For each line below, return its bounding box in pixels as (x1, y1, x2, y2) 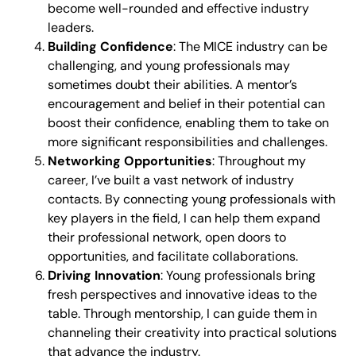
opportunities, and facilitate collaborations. (48, 247, 298, 265)
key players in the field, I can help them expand (48, 209, 320, 226)
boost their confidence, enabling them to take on (48, 114, 329, 131)
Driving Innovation (48, 266, 161, 284)
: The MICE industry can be (173, 37, 327, 55)
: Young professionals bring (161, 266, 315, 284)
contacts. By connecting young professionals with (48, 190, 335, 207)
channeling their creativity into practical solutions (48, 323, 337, 341)
